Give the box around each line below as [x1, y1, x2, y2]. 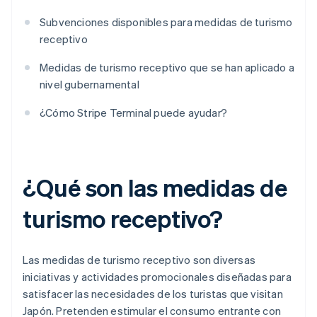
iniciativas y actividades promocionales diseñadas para [23, 270, 292, 284]
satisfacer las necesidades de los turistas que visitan [23, 287, 283, 301]
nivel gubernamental [40, 77, 139, 92]
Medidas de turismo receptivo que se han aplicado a [40, 60, 295, 75]
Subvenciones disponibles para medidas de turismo [40, 15, 293, 30]
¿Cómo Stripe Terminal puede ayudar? [40, 105, 227, 120]
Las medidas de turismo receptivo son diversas [23, 253, 256, 267]
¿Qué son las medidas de [23, 172, 287, 203]
